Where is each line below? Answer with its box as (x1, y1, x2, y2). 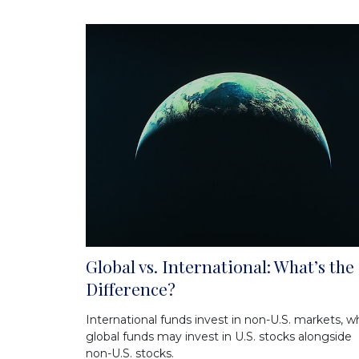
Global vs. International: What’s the (86, 255, 354, 278)
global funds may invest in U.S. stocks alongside (86, 329, 352, 345)
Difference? (86, 277, 175, 301)
